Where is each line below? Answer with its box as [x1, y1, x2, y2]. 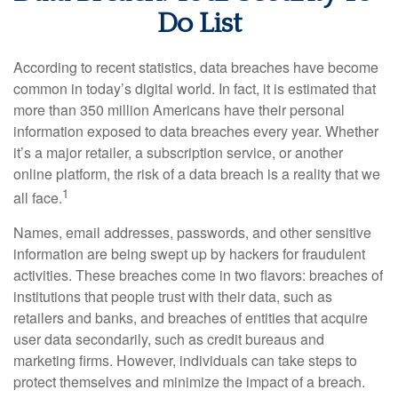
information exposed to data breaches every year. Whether [13, 121, 378, 141]
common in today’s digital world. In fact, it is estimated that [13, 78, 376, 99]
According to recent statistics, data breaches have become [13, 57, 378, 77]
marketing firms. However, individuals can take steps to [13, 350, 357, 371]
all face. [13, 187, 62, 209]
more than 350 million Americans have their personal [13, 99, 345, 120]
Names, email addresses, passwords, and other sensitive [13, 222, 371, 243]
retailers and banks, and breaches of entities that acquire [13, 307, 368, 329]
